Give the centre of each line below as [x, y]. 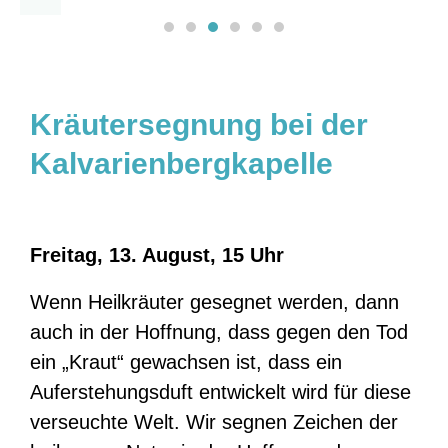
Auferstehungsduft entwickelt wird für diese [220, 391]
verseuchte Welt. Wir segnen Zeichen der [214, 421]
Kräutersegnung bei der [199, 124]
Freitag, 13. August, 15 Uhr [157, 254]
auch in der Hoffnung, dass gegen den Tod [219, 331]
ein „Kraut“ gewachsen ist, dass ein [186, 361]
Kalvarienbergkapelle [181, 163]
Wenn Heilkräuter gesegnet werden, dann [214, 301]
